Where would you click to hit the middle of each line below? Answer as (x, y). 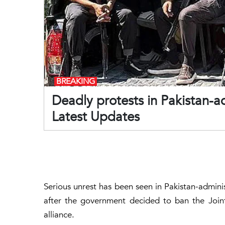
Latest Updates (96, 117)
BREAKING (76, 81)
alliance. (59, 214)
